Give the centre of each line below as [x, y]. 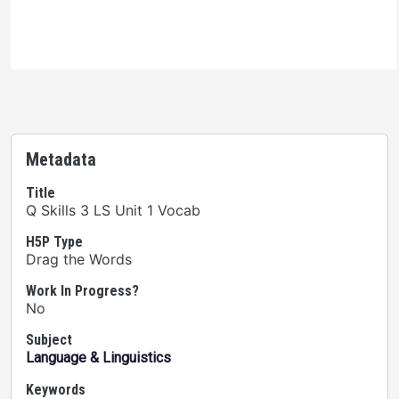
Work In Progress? [82, 291]
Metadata [61, 159]
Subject [49, 340]
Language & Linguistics [98, 358]
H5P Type [54, 242]
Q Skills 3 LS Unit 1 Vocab [113, 210]
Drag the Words [79, 259]
